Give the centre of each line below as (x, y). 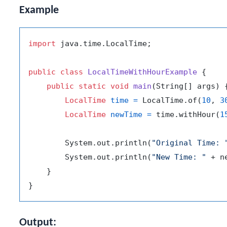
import (42, 43)
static (92, 86)
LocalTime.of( (170, 100)
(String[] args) (186, 86)
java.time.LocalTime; (104, 43)
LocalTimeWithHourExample (142, 72)
